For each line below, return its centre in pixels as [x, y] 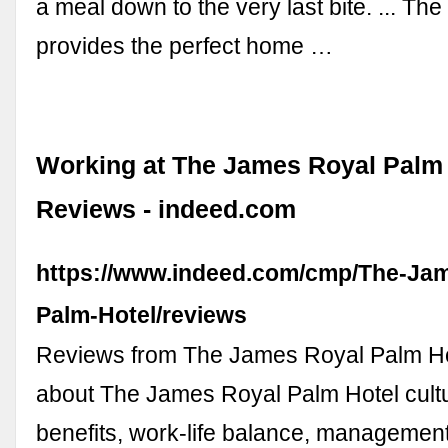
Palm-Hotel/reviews [142, 315]
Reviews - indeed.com [166, 210]
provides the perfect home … [185, 45]
